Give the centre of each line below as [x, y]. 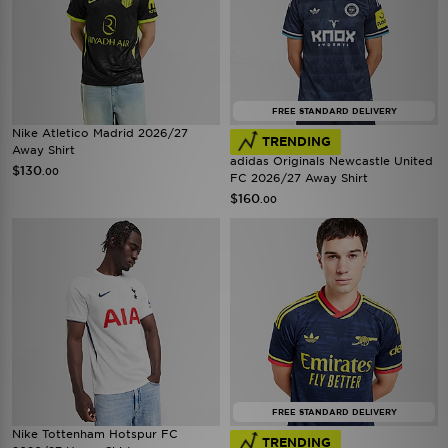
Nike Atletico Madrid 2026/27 [100, 133]
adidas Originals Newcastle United [331, 161]
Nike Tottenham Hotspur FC [95, 434]
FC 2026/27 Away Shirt [299, 178]
